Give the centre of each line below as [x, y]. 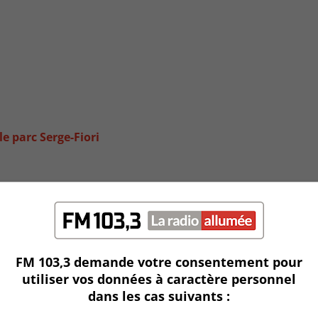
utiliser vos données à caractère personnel [159, 279]
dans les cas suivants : [159, 296]
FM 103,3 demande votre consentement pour [159, 262]
